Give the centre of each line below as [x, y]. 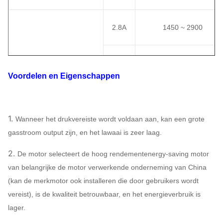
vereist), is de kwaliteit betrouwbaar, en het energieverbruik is [104, 194]
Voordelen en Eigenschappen [64, 76]
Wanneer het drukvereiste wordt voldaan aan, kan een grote [110, 119]
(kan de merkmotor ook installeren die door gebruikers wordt [103, 181]
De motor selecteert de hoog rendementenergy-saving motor [113, 154]
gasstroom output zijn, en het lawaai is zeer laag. [85, 132]
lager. [17, 208]
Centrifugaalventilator [56, 122]
